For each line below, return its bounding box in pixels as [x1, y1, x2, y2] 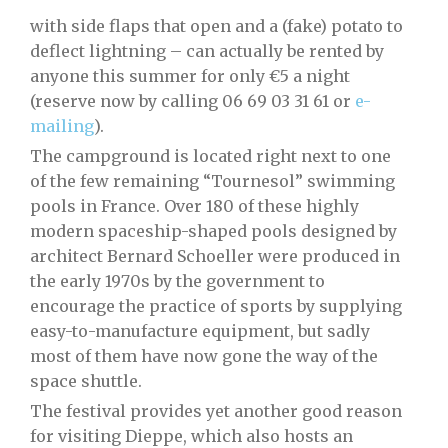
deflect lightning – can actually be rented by [30, 41, 384, 61]
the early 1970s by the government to [30, 271, 325, 291]
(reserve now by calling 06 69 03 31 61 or [30, 91, 355, 111]
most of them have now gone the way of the [30, 346, 378, 366]
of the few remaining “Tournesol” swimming [30, 171, 395, 191]
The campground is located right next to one [30, 146, 391, 166]
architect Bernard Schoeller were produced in [30, 246, 400, 266]
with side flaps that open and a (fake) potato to [30, 16, 403, 36]
